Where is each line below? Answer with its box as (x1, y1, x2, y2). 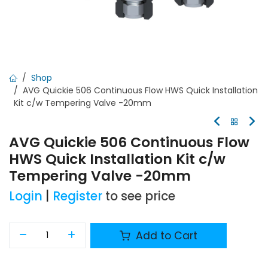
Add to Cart (133, 228, 198, 243)
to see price (105, 188, 175, 205)
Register (53, 188, 102, 205)
